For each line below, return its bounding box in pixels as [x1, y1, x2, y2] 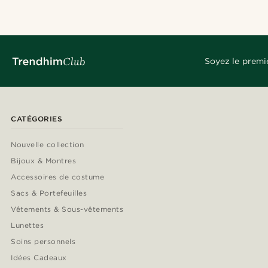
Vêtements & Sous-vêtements [11, 205, 124, 214]
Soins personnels [11, 237, 76, 246]
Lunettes [11, 221, 44, 230]
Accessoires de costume [11, 172, 105, 182]
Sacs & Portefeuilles [11, 188, 87, 198]
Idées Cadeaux [11, 253, 67, 263]
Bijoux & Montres [11, 156, 77, 166]
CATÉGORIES [11, 114, 62, 124]
